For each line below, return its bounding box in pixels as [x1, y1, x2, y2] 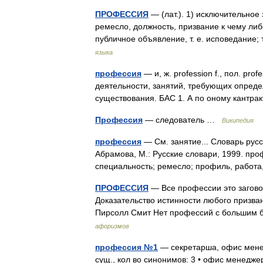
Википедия [222, 117, 254, 124]
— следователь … [143, 115, 222, 124]
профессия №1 [95, 242, 158, 252]
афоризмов [95, 222, 129, 230]
